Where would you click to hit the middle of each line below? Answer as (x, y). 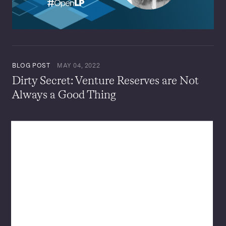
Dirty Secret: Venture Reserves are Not (105, 81)
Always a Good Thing (64, 95)
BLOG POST (31, 65)
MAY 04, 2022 (78, 65)
